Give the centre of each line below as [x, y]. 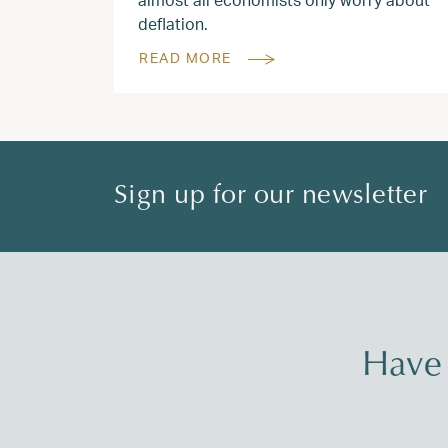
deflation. [173, 23]
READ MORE [185, 57]
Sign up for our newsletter [270, 196]
